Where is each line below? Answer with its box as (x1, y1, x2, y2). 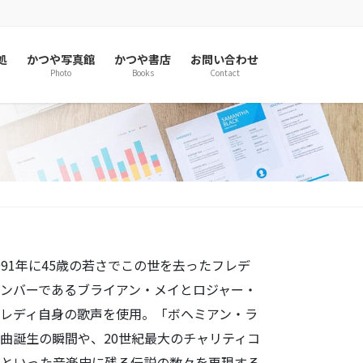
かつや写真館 (27, 51, 95, 67)
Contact (209, 66, 240, 79)
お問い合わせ (190, 51, 258, 67)
